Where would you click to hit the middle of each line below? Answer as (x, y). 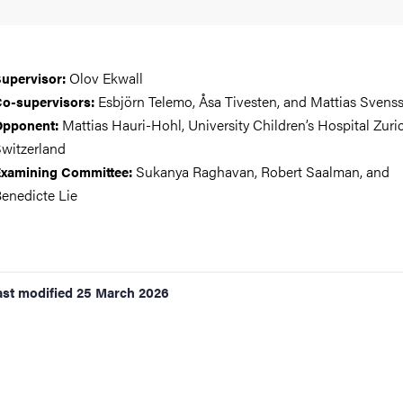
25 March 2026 (123, 292)
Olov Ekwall (104, 78)
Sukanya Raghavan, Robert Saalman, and (261, 171)
